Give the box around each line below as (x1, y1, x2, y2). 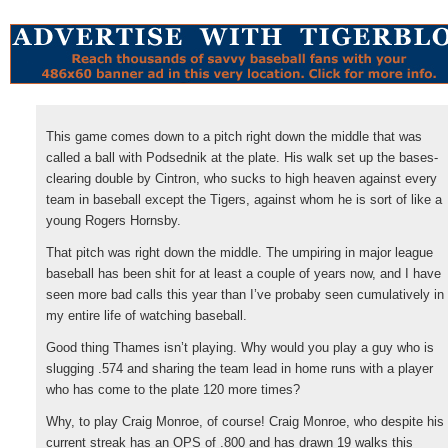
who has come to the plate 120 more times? (46, 382, 300, 397)
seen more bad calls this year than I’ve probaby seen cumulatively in (46, 287, 444, 302)
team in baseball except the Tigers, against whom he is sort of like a (46, 192, 442, 207)
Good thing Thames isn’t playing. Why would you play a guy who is (46, 340, 434, 355)
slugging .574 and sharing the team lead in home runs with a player (46, 361, 433, 376)
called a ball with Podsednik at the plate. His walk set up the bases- (46, 150, 438, 165)
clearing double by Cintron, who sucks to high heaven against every (46, 171, 437, 186)
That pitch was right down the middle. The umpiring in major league (46, 245, 433, 260)
